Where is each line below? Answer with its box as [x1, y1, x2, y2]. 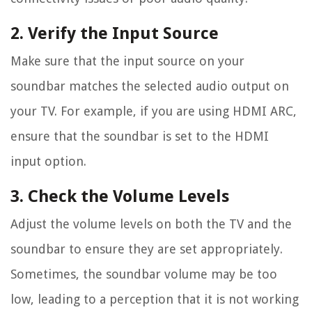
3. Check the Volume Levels [10, 187, 229, 207]
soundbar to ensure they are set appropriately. [10, 242, 283, 257]
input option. [10, 154, 86, 169]
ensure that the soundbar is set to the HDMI [10, 129, 269, 144]
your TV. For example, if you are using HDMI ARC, [10, 104, 297, 119]
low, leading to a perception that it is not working [10, 292, 299, 307]
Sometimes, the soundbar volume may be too [10, 267, 277, 282]
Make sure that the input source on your [10, 54, 244, 69]
